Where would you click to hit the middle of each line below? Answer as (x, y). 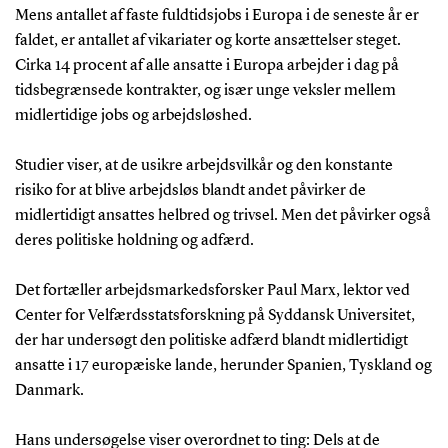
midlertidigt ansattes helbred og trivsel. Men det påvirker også (222, 215)
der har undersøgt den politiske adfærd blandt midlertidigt (211, 340)
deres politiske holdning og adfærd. (134, 240)
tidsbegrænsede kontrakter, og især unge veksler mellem (205, 90)
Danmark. (49, 390)
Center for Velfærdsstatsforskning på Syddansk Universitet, (214, 315)
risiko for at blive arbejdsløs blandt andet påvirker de (190, 190)
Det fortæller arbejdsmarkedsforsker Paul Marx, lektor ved (212, 290)
